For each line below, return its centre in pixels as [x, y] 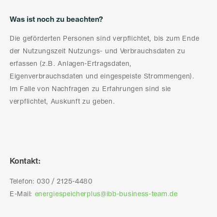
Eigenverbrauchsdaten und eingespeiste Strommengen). [102, 77]
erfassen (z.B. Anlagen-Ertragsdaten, [71, 64]
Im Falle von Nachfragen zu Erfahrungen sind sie [90, 89]
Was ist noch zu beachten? [56, 20]
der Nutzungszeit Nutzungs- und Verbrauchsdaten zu [98, 52]
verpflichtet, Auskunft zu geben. [62, 102]
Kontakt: [25, 162]
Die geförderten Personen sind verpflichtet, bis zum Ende [105, 39]
